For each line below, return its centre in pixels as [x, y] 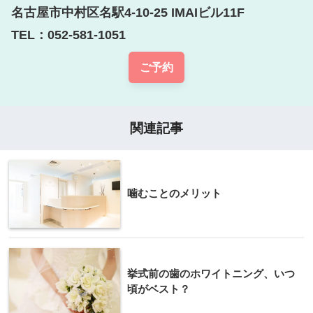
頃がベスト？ [159, 289]
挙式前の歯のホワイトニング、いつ [211, 273]
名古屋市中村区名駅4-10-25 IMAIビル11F [128, 12]
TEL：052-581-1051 [68, 35]
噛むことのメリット [174, 193]
